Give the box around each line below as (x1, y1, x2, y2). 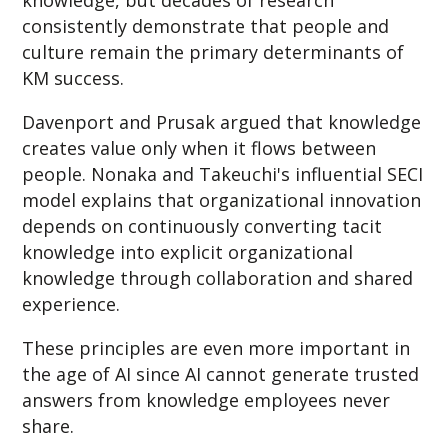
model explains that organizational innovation (22, 187, 422, 212)
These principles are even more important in (22, 335, 411, 360)
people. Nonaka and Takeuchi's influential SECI (22, 161, 424, 186)
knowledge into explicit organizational (22, 239, 354, 264)
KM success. (22, 65, 125, 90)
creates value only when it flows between (22, 135, 377, 160)
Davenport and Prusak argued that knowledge (22, 109, 422, 134)
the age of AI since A (22, 361, 197, 386)
